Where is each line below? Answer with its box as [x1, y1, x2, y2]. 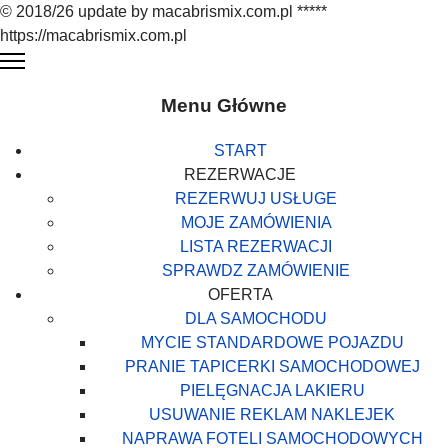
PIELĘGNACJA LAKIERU [179, 382, 365, 400]
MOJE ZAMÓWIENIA [180, 214, 332, 232]
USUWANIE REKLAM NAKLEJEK [149, 406, 395, 424]
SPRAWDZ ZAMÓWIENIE [162, 262, 350, 280]
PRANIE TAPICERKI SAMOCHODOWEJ [124, 358, 420, 376]
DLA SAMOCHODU [185, 310, 327, 328]
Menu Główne [161, 95, 287, 117]
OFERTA [207, 286, 273, 304]
